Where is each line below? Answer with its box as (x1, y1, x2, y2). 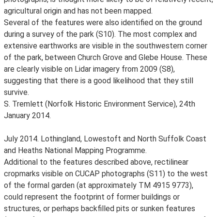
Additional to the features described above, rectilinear (4, 157, 188, 167)
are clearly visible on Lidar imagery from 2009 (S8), (4, 64, 175, 74)
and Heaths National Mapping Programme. (4, 146, 147, 155)
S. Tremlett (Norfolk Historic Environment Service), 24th (4, 99, 195, 108)
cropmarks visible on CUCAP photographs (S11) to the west (4, 169, 208, 178)
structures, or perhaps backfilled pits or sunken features (4, 204, 195, 213)
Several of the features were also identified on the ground (4, 18, 202, 27)
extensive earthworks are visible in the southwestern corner (4, 41, 207, 50)
